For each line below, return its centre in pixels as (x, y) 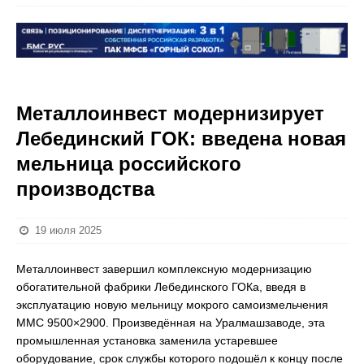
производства (85, 189)
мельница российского (129, 164)
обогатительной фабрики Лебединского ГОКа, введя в (161, 287)
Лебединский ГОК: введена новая (181, 139)
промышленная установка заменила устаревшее (147, 340)
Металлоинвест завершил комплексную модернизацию (164, 269)
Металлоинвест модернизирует (170, 113)
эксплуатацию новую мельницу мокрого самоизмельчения (172, 305)
